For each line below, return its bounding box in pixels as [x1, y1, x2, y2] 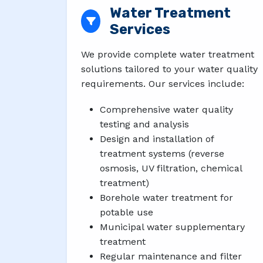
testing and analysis [100, 118, 189, 130]
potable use [100, 206, 153, 218]
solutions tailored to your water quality [81, 63, 258, 75]
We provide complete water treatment [81, 48, 254, 60]
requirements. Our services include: [81, 77, 244, 89]
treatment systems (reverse [100, 147, 224, 159]
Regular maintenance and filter [100, 250, 242, 262]
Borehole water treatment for [100, 191, 233, 203]
